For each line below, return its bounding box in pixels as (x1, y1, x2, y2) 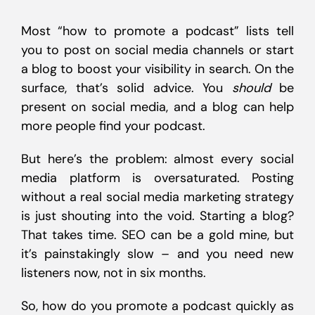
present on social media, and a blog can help (21, 98, 294, 115)
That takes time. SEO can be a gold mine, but (21, 226, 294, 243)
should (231, 79, 271, 96)
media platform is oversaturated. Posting (21, 169, 294, 186)
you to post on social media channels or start (21, 41, 294, 58)
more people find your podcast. (21, 117, 205, 134)
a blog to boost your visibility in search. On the (21, 60, 294, 77)
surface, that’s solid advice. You (21, 79, 232, 96)
